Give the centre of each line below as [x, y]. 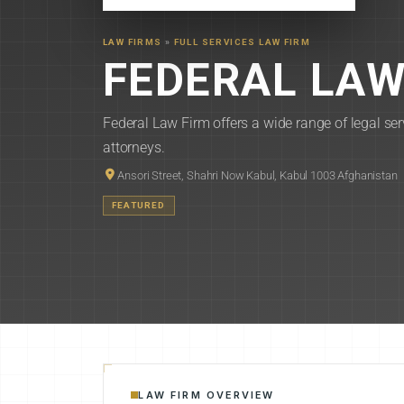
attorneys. [134, 147]
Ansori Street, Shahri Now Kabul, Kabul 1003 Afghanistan [257, 175]
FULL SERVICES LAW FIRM [242, 42]
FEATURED [139, 205]
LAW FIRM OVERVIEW [207, 395]
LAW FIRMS [133, 42]
